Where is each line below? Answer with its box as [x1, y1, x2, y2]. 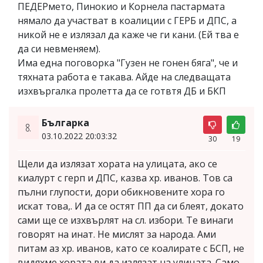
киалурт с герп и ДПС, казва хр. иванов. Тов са [18, 171, 232, 185]
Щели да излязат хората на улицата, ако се [18, 157, 217, 171]
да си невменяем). [18, 42, 100, 56]
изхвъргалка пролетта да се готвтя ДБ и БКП [18, 85, 226, 98]
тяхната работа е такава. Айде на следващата [18, 70, 231, 84]
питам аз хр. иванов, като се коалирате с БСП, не [18, 242, 244, 255]
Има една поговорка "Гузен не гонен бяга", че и [18, 56, 238, 70]
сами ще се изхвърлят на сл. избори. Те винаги [18, 214, 233, 227]
